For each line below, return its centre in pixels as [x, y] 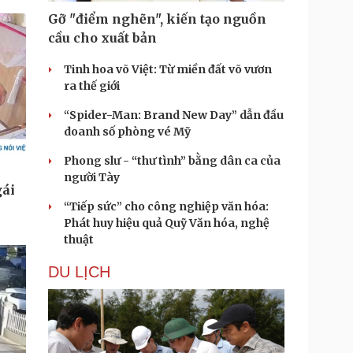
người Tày [92, 177]
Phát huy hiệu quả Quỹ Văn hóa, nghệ [167, 223]
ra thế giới [92, 86]
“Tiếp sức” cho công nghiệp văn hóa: [166, 206]
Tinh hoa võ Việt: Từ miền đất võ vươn [168, 69]
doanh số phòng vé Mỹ [127, 132]
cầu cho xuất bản [102, 38]
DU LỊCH [79, 272]
